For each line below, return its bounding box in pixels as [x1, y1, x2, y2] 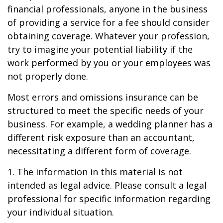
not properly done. [7, 70, 88, 82]
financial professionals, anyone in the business [7, 3, 208, 15]
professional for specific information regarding [7, 193, 211, 205]
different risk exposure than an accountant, [7, 131, 195, 143]
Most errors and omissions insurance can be [7, 91, 198, 103]
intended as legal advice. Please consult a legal [7, 179, 207, 191]
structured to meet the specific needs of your [7, 105, 204, 116]
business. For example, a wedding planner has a [7, 118, 213, 130]
